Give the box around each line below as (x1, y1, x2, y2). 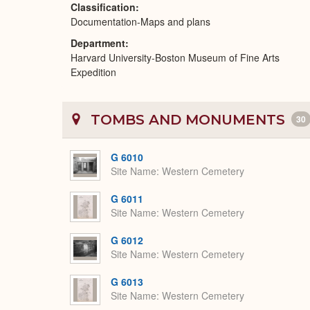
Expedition (71, 65, 116, 79)
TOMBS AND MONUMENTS (86, 111, 289, 128)
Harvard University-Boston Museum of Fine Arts (71, 51, 280, 64)
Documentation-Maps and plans (71, 15, 210, 28)
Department (71, 36, 125, 50)
